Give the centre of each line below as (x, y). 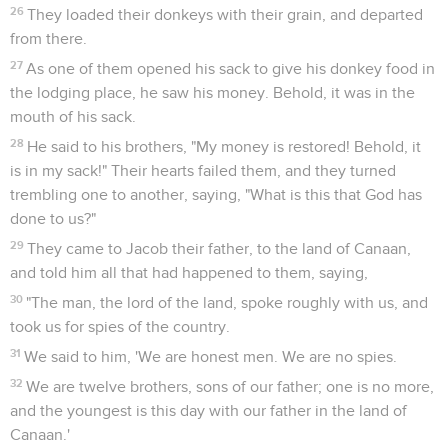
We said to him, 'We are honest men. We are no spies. (211, 356)
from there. (48, 38)
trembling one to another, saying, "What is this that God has (216, 194)
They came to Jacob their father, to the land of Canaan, (219, 248)
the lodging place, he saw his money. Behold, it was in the (212, 92)
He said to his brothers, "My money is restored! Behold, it (224, 146)
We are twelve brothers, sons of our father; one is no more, (230, 386)
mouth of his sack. (73, 116)
